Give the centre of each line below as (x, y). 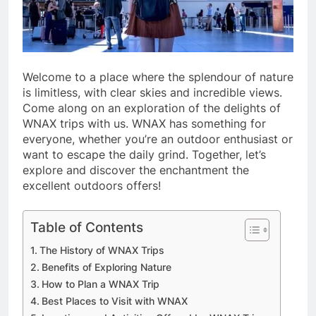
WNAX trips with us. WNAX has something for (144, 123)
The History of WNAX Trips (102, 250)
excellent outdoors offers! (92, 185)
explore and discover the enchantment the (136, 170)
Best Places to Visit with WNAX (114, 300)
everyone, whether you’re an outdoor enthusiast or (158, 139)
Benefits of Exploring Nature (106, 267)
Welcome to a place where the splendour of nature (158, 77)
